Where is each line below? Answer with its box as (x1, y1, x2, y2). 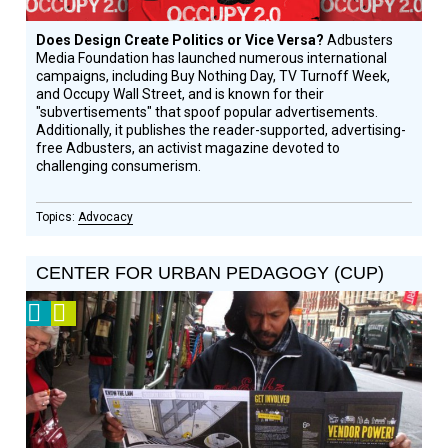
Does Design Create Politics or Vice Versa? (36, 32, 328, 48)
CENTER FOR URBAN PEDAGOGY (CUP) (36, 263, 385, 283)
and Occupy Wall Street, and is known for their (36, 86, 325, 102)
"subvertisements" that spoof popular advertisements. (36, 104, 379, 120)
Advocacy (78, 210, 134, 224)
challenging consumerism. (36, 158, 202, 174)
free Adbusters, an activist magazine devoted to (36, 140, 341, 156)
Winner (51, 352, 93, 366)
